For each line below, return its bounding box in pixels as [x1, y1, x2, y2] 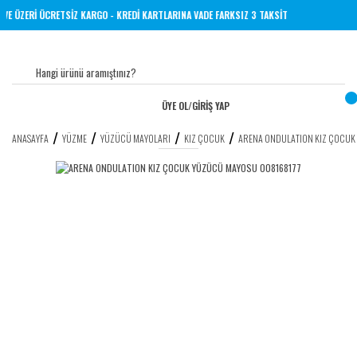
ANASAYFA [12, 131, 49, 145]
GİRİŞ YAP [191, 99, 229, 112]
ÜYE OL [161, 99, 188, 112]
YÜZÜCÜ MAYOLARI [100, 131, 171, 145]
